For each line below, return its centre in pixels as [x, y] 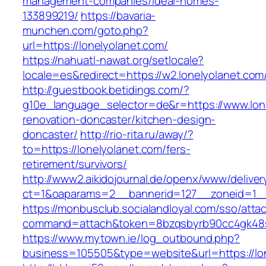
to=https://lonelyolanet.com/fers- [107, 149]
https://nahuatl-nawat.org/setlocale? [113, 60]
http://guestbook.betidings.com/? [106, 90]
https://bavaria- [118, 16]
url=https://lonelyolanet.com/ [96, 45]
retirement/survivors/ [75, 164]
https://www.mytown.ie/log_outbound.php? [132, 238]
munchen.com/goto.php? [85, 31]
